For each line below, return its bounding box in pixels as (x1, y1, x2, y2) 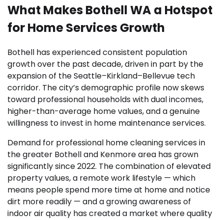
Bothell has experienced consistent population (7, 47, 187, 58)
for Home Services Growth (7, 20, 165, 36)
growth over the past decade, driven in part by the (7, 58, 203, 70)
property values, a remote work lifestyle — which (7, 172, 195, 184)
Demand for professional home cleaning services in (7, 137, 205, 149)
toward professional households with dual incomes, (7, 94, 203, 106)
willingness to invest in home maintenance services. (7, 117, 206, 129)
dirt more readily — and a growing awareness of (7, 196, 191, 208)
